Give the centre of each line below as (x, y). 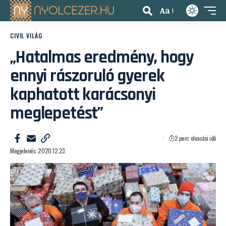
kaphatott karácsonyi (83, 95)
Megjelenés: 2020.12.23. (38, 151)
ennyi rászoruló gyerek (87, 76)
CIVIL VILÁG (26, 36)
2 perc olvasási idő (195, 138)
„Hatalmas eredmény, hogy (102, 57)
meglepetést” (57, 113)
